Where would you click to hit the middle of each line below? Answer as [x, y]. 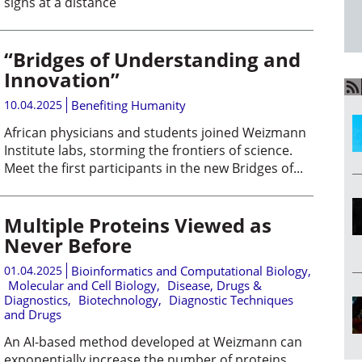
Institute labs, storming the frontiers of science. [148, 150]
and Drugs [32, 314]
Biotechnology [118, 300]
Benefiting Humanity [128, 105]
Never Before [67, 245]
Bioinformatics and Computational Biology [189, 271]
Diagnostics [36, 300]
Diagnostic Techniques [231, 300]
